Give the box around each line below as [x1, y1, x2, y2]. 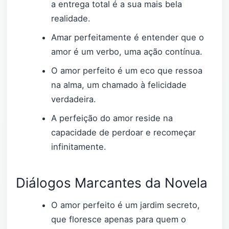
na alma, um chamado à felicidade [51, 80, 187, 90]
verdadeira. [51, 94, 97, 105]
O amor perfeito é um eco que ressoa [51, 65, 203, 76]
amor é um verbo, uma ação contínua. [51, 47, 203, 57]
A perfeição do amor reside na [51, 113, 173, 124]
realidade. [51, 13, 91, 24]
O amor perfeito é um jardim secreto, [51, 200, 200, 211]
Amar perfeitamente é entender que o [51, 32, 204, 43]
